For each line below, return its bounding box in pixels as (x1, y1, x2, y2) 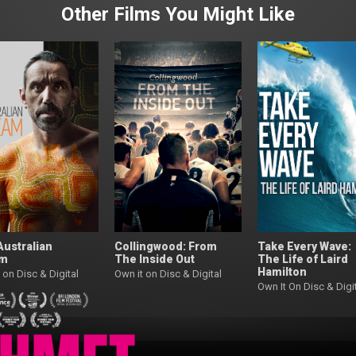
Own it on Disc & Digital (114, 267, 222, 280)
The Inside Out (114, 252, 195, 265)
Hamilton (257, 265, 307, 278)
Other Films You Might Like (61, 2, 295, 25)
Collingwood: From (114, 239, 217, 253)
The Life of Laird (257, 252, 348, 265)
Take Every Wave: (257, 239, 351, 253)
